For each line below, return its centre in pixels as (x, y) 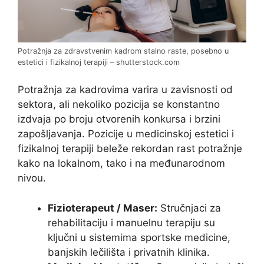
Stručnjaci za (189, 208)
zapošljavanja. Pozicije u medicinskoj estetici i (126, 134)
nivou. (32, 178)
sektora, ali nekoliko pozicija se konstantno (119, 105)
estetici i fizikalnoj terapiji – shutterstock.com (99, 62)
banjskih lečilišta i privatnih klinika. (129, 252)
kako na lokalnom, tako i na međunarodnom (121, 164)
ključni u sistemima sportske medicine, (139, 237)
